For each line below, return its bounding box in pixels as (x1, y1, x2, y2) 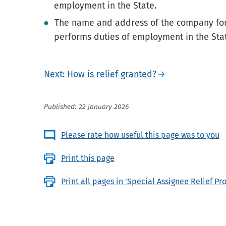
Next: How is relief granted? (44, 69, 156, 80)
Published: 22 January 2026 (44, 103, 129, 111)
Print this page (61, 153, 115, 163)
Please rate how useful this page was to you (61, 130, 219, 140)
